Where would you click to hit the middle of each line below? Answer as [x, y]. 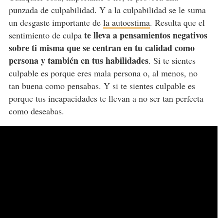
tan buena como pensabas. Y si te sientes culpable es [102, 86]
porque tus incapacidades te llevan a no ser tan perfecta [106, 99]
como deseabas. [36, 111]
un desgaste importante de [56, 23]
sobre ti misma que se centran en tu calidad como [101, 48]
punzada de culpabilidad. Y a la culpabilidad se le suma [107, 10]
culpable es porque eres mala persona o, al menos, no [103, 73]
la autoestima [126, 23]
